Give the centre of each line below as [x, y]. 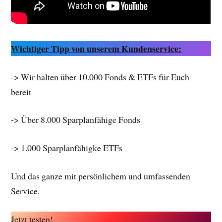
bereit [21, 91]
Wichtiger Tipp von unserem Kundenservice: [96, 48]
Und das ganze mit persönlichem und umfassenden [101, 176]
